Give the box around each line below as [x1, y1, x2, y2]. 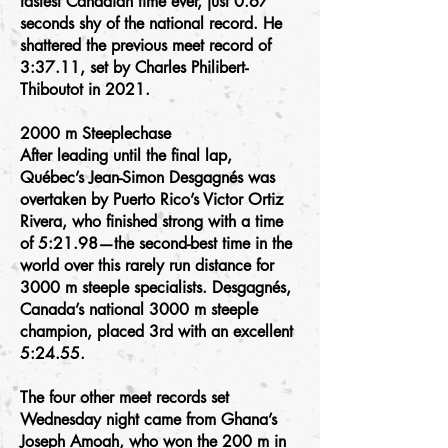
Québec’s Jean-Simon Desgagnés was [20, 167, 275, 188]
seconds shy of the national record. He [20, 13, 282, 34]
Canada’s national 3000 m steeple [20, 299, 258, 320]
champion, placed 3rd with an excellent [20, 321, 293, 342]
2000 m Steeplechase [20, 123, 171, 144]
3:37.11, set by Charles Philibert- [20, 57, 248, 78]
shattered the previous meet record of [20, 35, 271, 56]
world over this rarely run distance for [20, 255, 274, 276]
